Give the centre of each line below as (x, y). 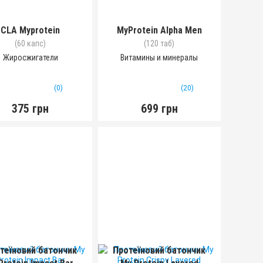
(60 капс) (31, 43)
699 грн (159, 109)
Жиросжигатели (30, 58)
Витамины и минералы (159, 58)
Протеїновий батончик (159, 250)
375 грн (31, 109)
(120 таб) (159, 43)
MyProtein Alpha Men (159, 30)
